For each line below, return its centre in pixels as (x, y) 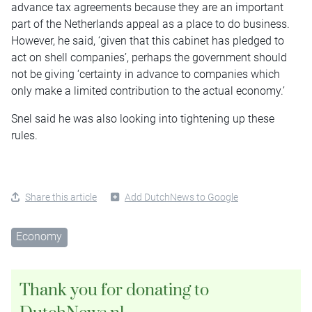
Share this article (61, 197)
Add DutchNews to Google (181, 197)
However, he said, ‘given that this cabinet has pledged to (148, 41)
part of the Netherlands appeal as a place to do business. (150, 24)
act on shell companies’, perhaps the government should (149, 58)
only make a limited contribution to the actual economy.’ (148, 91)
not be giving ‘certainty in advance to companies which (146, 75)
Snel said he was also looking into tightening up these (143, 119)
